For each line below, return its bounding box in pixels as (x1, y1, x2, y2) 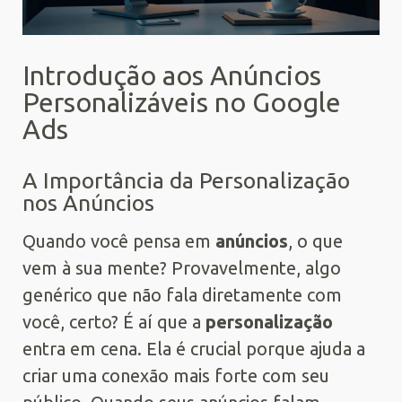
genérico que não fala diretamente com (22, 284, 342, 305)
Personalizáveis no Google (22, 86, 341, 118)
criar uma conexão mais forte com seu (22, 364, 329, 386)
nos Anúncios (22, 189, 154, 215)
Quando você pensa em (22, 230, 215, 251)
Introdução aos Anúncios (22, 59, 321, 91)
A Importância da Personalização (22, 167, 350, 193)
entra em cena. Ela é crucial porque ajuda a (22, 337, 365, 359)
